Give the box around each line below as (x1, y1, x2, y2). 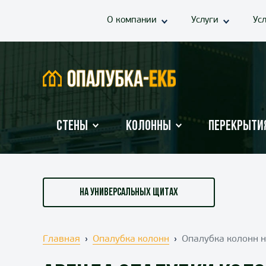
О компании (107, 16, 157, 25)
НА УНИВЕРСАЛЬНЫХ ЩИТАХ (80, 186, 178, 198)
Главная (43, 235, 80, 244)
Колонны (125, 119, 171, 134)
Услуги (191, 16, 218, 25)
